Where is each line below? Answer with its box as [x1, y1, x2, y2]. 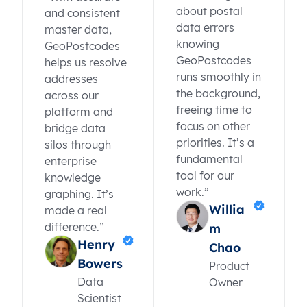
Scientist [77, 291, 121, 306]
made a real [45, 204, 107, 218]
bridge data [45, 121, 106, 136]
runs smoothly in [176, 70, 261, 84]
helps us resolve [45, 56, 127, 70]
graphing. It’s [45, 187, 114, 201]
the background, [176, 86, 260, 101]
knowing [176, 37, 219, 51]
